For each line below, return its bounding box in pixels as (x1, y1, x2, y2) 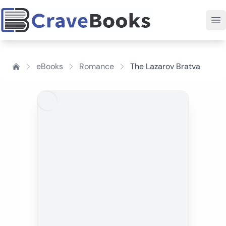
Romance (79, 61, 114, 72)
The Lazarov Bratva (130, 61, 200, 72)
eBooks (36, 61, 63, 72)
